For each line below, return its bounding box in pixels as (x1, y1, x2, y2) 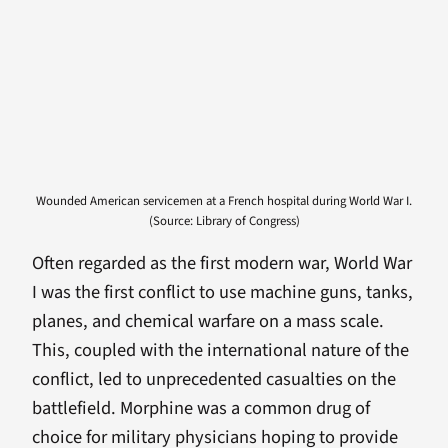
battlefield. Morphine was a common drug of (32, 395, 370, 422)
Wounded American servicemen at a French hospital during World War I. (36, 191, 412, 210)
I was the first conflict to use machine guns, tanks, (32, 279, 413, 306)
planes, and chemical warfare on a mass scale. (32, 308, 384, 335)
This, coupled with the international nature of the (32, 337, 409, 364)
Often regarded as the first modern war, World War (32, 250, 412, 277)
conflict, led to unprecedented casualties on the (32, 366, 396, 393)
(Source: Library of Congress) (148, 211, 300, 230)
